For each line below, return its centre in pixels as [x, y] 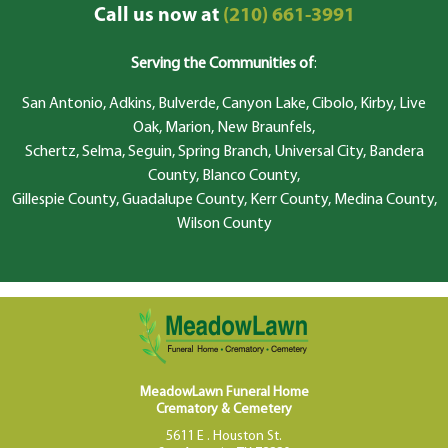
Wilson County [224, 223]
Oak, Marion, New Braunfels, [224, 127]
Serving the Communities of [222, 63]
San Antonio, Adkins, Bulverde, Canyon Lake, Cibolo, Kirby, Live [224, 103]
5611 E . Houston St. [224, 436]
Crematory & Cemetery [224, 409]
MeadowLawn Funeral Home [224, 392]
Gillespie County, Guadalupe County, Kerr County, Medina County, [224, 199]
